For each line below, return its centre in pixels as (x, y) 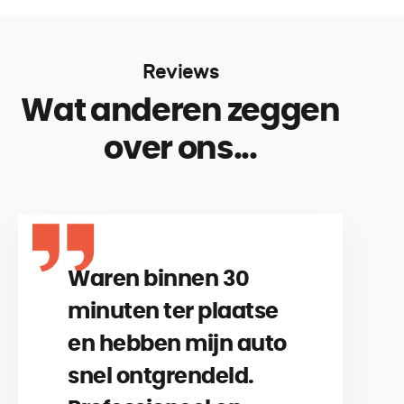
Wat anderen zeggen (180, 111)
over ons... (180, 149)
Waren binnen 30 (159, 279)
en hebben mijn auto (177, 344)
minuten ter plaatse (173, 312)
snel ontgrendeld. (161, 376)
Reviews (180, 72)
